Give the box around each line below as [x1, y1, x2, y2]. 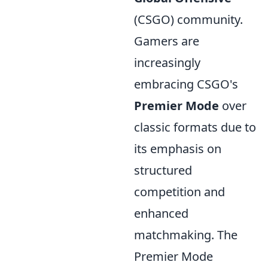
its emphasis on [134, 141, 221, 157]
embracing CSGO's [134, 76, 238, 93]
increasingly [134, 54, 200, 71]
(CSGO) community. [134, 11, 243, 28]
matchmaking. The [134, 227, 237, 243]
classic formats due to [134, 119, 256, 136]
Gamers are [134, 33, 199, 50]
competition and [134, 184, 225, 200]
